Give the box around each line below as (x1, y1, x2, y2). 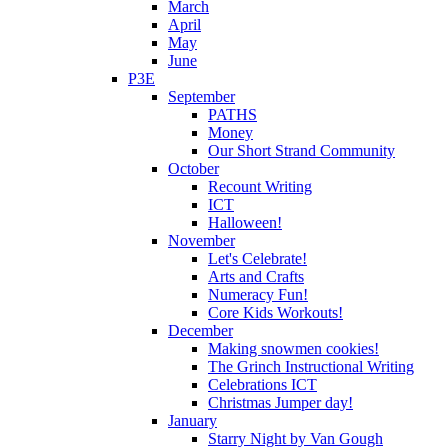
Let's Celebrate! (208, 249, 307, 267)
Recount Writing (208, 177, 312, 195)
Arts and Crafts (208, 267, 304, 285)
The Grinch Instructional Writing (208, 357, 414, 375)
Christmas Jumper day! (208, 393, 353, 411)
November (168, 231, 235, 249)
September (168, 87, 235, 105)
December (168, 321, 233, 339)
